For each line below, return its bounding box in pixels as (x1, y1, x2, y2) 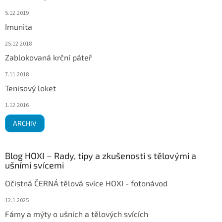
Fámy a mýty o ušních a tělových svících (5, 209, 148, 219)
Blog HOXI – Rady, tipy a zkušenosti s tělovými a (5, 150, 196, 162)
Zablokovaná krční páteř (5, 53, 92, 62)
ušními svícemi (5, 160, 64, 171)
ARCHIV (13, 119, 37, 128)
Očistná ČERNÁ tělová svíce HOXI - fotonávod (5, 178, 167, 188)
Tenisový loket (5, 83, 56, 93)
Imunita (5, 22, 32, 32)
